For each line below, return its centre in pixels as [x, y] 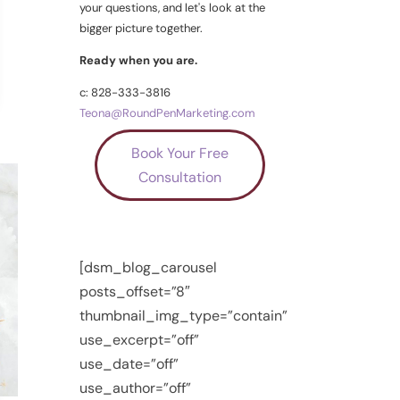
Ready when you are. [139, 60]
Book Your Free [179, 153]
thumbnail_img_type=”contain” [184, 315]
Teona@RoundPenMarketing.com [168, 112]
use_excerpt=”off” [140, 339]
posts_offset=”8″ [135, 291]
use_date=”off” [129, 363]
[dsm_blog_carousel [149, 267]
